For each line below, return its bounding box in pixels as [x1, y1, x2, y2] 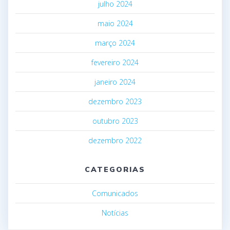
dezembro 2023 [88, 96, 142, 106]
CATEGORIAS [85, 164, 145, 174]
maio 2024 [97, 18, 133, 28]
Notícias [102, 207, 128, 218]
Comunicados [92, 188, 138, 198]
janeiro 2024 [94, 76, 136, 87]
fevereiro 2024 [91, 57, 139, 67]
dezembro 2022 [88, 135, 142, 145]
